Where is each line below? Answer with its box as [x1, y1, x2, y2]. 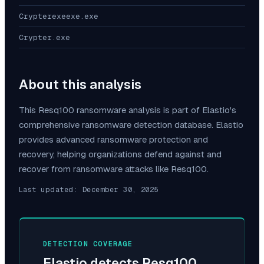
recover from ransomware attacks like [19, 164, 171, 174]
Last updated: [19, 186, 82, 194]
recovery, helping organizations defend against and [19, 149, 222, 160]
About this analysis [19, 77, 141, 93]
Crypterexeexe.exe [19, 12, 98, 21]
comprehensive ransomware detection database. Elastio [19, 120, 243, 130]
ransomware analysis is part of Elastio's [74, 105, 236, 115]
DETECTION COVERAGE [43, 240, 133, 249]
